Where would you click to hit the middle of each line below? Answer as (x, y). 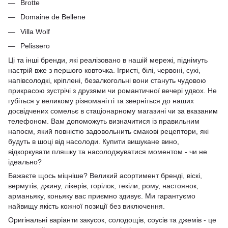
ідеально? (25, 162)
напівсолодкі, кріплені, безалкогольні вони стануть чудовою (107, 81)
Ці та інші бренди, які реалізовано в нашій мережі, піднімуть (108, 60)
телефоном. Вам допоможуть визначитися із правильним (104, 121)
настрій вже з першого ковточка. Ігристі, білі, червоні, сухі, (104, 70)
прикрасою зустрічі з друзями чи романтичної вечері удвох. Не (112, 91)
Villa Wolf (35, 31)
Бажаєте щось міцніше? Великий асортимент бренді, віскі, (105, 176)
